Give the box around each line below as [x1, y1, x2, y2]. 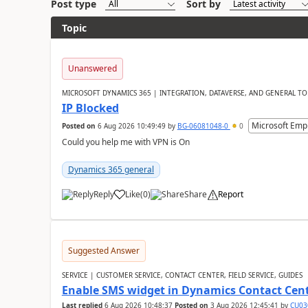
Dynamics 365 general [67, 164, 154, 175]
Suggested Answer [67, 245, 140, 256]
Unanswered [67, 63, 117, 74]
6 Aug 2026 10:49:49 [97, 121, 166, 131]
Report [217, 188, 243, 200]
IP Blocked [61, 100, 119, 115]
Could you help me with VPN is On [61, 136, 190, 148]
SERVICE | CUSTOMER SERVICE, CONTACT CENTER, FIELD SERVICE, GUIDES [61, 270, 302, 280]
